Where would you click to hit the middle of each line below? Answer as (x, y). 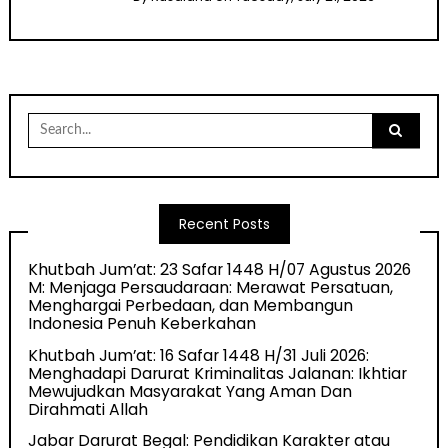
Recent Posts (224, 223)
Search (52, 120)
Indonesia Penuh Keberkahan (142, 324)
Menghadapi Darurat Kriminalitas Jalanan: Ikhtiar (218, 373)
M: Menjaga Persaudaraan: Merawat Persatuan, (211, 288)
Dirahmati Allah (92, 409)
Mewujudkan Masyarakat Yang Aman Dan (190, 391)
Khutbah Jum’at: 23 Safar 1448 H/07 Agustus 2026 (220, 270)
